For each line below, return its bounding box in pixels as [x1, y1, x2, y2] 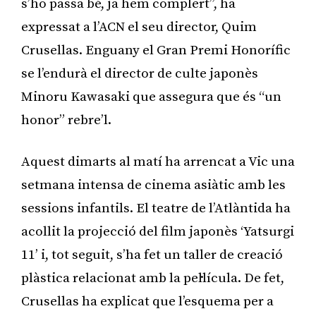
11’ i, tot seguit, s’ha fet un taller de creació [21, 246, 283, 263]
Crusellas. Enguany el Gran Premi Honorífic [21, 42, 291, 59]
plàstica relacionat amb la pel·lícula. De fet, [21, 269, 284, 286]
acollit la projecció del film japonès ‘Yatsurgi [21, 223, 294, 240]
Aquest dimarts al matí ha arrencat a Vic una [21, 153, 295, 170]
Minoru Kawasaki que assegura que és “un [21, 88, 281, 105]
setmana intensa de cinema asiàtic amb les [21, 176, 286, 193]
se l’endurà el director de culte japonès [21, 65, 258, 82]
